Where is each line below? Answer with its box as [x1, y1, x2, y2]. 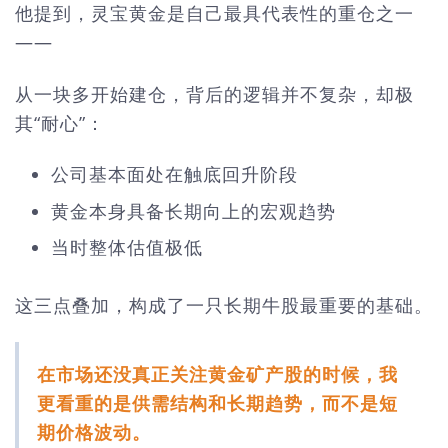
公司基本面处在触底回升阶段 [51, 162, 298, 187]
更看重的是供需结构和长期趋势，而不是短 [37, 391, 398, 416]
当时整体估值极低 [51, 234, 203, 259]
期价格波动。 [37, 420, 151, 445]
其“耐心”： [15, 110, 105, 135]
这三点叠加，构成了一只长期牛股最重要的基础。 [15, 292, 433, 317]
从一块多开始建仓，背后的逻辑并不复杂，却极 [15, 81, 414, 106]
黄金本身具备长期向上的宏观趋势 [51, 198, 336, 223]
